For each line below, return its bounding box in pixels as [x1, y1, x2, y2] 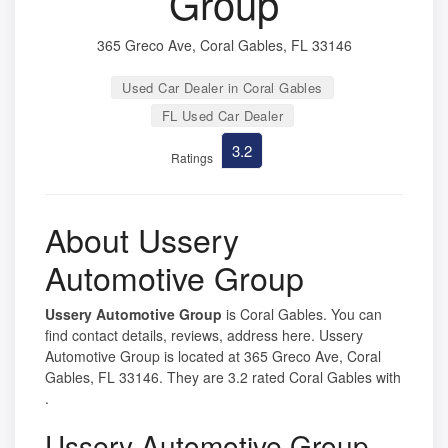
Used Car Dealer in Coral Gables [122, 77, 323, 97]
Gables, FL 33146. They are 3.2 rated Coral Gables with [45, 366, 401, 387]
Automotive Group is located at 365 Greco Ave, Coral [45, 345, 381, 366]
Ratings [170, 148, 213, 166]
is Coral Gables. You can [222, 303, 382, 324]
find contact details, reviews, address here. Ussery [45, 324, 363, 345]
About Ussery [45, 215, 239, 262]
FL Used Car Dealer [161, 105, 284, 125]
